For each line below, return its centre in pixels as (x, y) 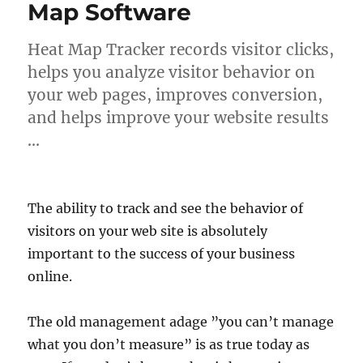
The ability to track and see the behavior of (166, 208)
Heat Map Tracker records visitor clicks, (181, 49)
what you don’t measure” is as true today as (169, 344)
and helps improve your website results (179, 117)
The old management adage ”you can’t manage (181, 322)
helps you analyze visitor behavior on (172, 72)
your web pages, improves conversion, (175, 95)
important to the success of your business (162, 254)
